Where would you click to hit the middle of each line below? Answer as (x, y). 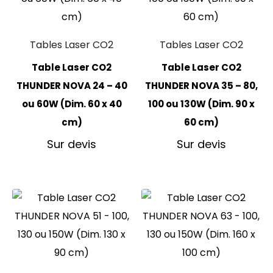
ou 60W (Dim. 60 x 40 (72, 104)
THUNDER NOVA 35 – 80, (201, 86)
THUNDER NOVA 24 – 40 (72, 86)
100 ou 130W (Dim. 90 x (201, 104)
